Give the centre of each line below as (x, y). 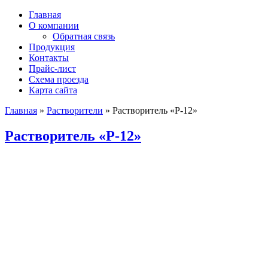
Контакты (49, 58)
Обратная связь (84, 36)
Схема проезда (59, 79)
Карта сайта (53, 90)
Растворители (75, 110)
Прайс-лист (52, 68)
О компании (54, 25)
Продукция (52, 47)
